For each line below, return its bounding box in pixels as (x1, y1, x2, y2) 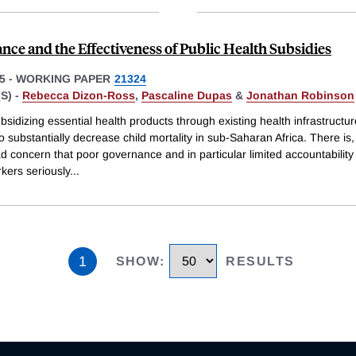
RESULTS (226, 254, 295, 269)
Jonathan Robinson (246, 89, 354, 103)
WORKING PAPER (16, 72, 110, 86)
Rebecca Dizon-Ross (22, 89, 135, 103)
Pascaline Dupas (141, 89, 232, 103)
